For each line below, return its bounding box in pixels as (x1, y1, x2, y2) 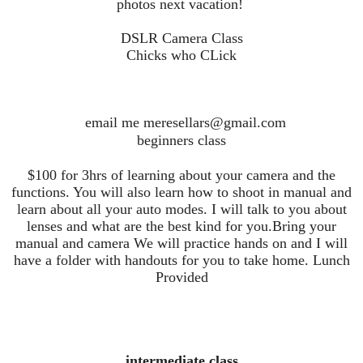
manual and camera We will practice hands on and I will (15, 234, 348, 251)
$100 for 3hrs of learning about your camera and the (28, 166, 335, 183)
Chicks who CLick (126, 46, 237, 63)
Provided (155, 268, 208, 285)
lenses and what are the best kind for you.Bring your (27, 217, 336, 234)
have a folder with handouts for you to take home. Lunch (13, 251, 350, 268)
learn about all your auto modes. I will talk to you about (16, 200, 347, 217)
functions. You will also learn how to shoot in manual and (11, 183, 352, 200)
